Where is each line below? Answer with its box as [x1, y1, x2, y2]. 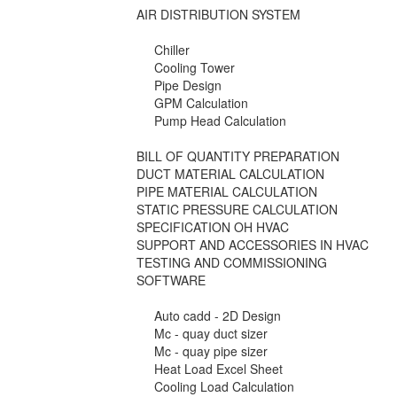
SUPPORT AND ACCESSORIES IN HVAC [136, 236, 370, 254]
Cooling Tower [154, 58, 236, 77]
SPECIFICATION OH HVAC [136, 218, 290, 237]
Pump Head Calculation [154, 112, 287, 130]
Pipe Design [154, 76, 222, 95]
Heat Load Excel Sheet [154, 360, 284, 378]
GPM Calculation [154, 94, 249, 113]
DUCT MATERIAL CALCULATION [136, 165, 325, 183]
